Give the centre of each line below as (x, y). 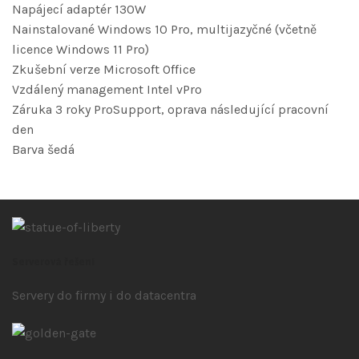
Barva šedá (43, 150)
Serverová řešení (53, 262)
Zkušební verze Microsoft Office (104, 70)
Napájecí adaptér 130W (79, 10)
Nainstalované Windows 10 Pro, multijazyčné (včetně (164, 30)
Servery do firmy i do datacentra (104, 296)
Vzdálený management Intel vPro (107, 90)
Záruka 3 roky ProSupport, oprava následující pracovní (170, 110)
